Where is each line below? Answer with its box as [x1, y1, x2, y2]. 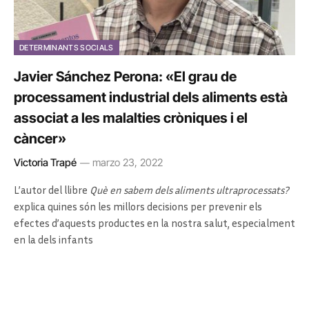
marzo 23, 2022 [92, 156, 163, 169]
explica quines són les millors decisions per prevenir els [14, 200, 262, 212]
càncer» [14, 130, 66, 147]
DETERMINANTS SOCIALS [19, 43, 114, 52]
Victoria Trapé [14, 156, 77, 169]
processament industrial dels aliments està [14, 89, 288, 106]
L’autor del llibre [14, 183, 88, 196]
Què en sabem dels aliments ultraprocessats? [88, 183, 289, 196]
